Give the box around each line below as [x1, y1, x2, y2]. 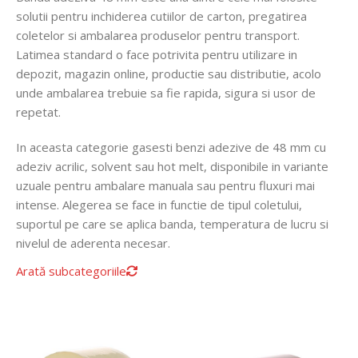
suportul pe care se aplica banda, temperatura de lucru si [16, 216, 328, 232]
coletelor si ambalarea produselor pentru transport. [16, 27, 300, 43]
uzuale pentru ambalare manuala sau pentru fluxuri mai [16, 177, 315, 193]
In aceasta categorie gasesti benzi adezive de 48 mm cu [16, 139, 326, 155]
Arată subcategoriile [16, 263, 126, 279]
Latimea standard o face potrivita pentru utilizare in [16, 46, 297, 62]
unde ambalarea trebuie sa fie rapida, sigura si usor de [16, 85, 316, 101]
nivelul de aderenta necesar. [16, 235, 170, 251]
